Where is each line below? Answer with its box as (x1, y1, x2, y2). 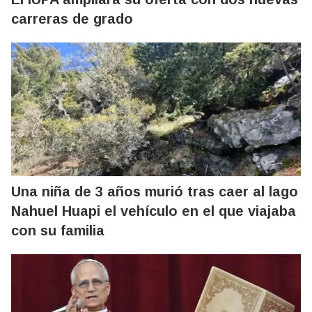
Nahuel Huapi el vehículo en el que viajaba (11, 203, 296, 219)
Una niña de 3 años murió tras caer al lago (11, 184, 298, 200)
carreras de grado (11, 11, 133, 27)
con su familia (11, 223, 104, 239)
